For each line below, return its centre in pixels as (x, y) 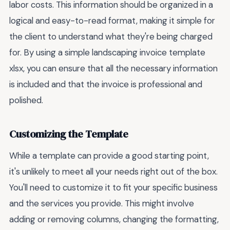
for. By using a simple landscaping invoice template (107, 52)
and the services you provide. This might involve (102, 203)
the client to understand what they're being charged (111, 36)
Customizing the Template (69, 135)
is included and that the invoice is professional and (106, 84)
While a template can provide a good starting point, (109, 155)
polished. (26, 100)
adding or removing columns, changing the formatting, (114, 219)
